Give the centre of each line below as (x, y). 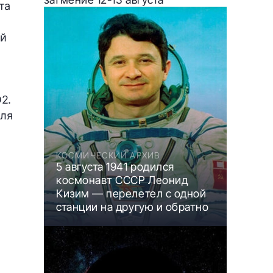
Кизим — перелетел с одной (131, 193)
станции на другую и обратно (133, 207)
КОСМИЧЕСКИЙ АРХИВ (108, 155)
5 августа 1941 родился (115, 166)
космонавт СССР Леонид (122, 180)
